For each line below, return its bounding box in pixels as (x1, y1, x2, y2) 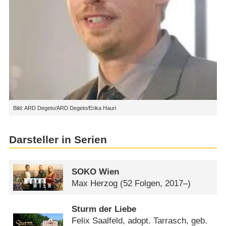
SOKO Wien (72, 166, 120, 177)
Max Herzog (72, 178, 118, 188)
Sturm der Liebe (72, 204, 137, 214)
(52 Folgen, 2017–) (120, 178, 191, 188)
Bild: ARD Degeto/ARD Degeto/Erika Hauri (13, 104, 116, 111)
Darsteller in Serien (9, 134, 107, 146)
